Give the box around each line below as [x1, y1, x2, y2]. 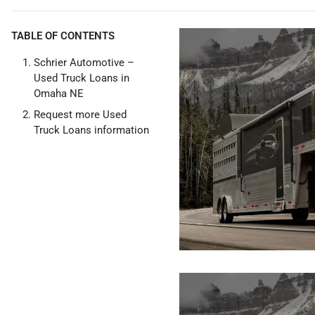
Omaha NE [34, 87, 84, 100]
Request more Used [34, 108, 127, 121]
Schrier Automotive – [34, 56, 134, 69]
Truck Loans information [34, 124, 149, 136]
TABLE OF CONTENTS [11, 30, 115, 42]
